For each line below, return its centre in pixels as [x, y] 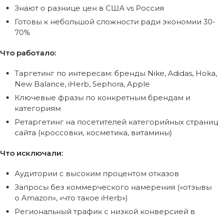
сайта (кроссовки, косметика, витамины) [93, 132]
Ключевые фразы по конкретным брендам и [102, 97]
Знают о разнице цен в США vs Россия [89, 8]
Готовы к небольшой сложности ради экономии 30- [115, 21]
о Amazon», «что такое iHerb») [71, 198]
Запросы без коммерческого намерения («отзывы [113, 187]
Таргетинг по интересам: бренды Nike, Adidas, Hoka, [116, 73]
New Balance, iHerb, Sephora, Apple [82, 84]
